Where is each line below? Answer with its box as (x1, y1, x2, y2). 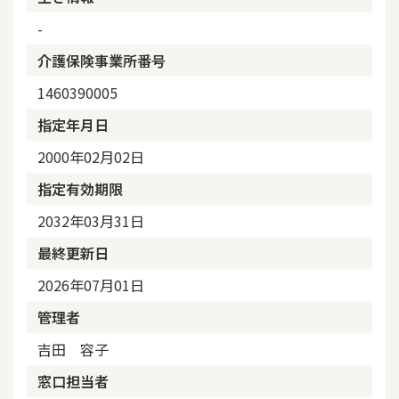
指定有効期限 (37, 178, 123, 199)
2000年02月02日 (37, 146, 144, 167)
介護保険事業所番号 (37, 50, 166, 71)
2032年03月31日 (37, 210, 144, 232)
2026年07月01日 (37, 274, 144, 296)
